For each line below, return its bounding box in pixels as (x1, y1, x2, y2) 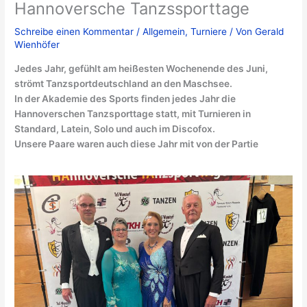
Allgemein (143, 25, 186, 37)
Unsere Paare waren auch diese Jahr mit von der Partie (14, 138, 259, 149)
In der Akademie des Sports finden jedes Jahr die (14, 93, 236, 104)
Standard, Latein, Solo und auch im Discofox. (14, 123, 216, 134)
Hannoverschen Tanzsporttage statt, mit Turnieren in (14, 108, 251, 119)
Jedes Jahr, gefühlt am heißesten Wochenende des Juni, (14, 62, 269, 74)
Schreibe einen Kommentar (14, 25, 134, 37)
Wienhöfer (14, 38, 60, 50)
